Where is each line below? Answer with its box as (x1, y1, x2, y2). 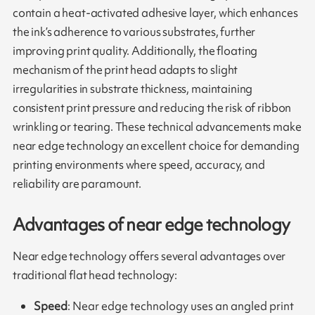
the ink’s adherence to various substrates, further (12, 24, 256, 40)
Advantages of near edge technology (12, 212, 290, 236)
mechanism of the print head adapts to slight (12, 62, 238, 78)
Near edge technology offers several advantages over (12, 248, 286, 264)
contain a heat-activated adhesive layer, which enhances (12, 5, 298, 21)
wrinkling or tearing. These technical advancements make (12, 119, 302, 135)
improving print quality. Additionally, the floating (12, 43, 258, 59)
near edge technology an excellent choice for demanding (12, 138, 300, 154)
